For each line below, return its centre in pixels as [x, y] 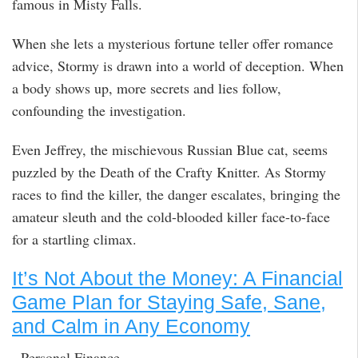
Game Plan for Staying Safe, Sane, [169, 302]
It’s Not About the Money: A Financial [177, 278]
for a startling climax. [74, 239]
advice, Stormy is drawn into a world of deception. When [178, 65]
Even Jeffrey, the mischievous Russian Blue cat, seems [170, 149]
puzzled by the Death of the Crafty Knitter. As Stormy [169, 171]
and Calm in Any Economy [131, 326]
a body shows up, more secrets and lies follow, [147, 88]
